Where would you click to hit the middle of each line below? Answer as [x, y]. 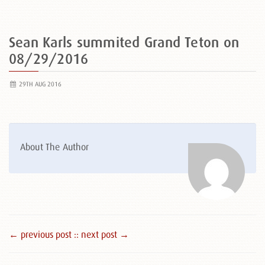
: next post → [103, 234]
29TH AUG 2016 [39, 84]
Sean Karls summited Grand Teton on [124, 42]
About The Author [55, 147]
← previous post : [43, 234]
